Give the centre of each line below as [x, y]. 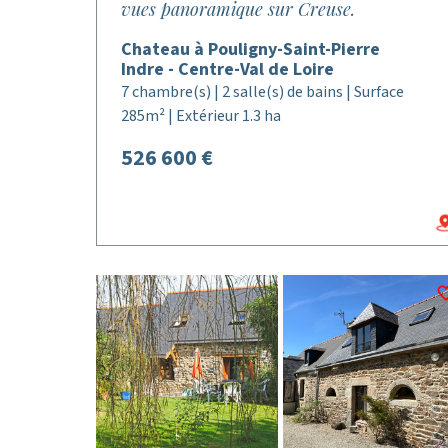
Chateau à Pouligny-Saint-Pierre [250, 49]
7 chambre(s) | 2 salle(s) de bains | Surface [262, 92]
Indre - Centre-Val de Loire [227, 69]
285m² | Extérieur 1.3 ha [201, 116]
